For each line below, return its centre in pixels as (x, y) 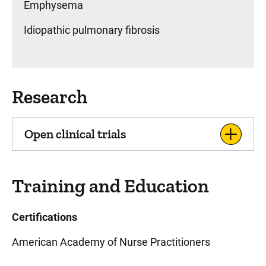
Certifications (45, 217)
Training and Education (110, 186)
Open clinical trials (75, 134)
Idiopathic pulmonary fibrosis (92, 30)
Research (50, 97)
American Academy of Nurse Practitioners (111, 242)
